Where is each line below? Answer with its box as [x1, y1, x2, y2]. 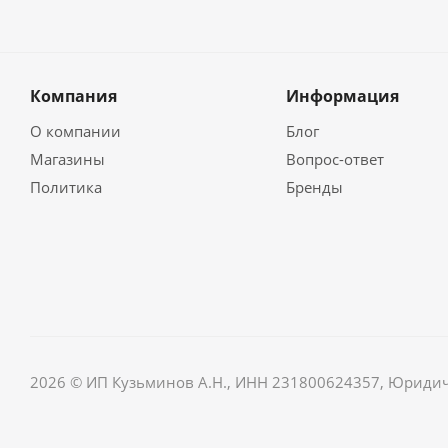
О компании [30, 121, 121, 141]
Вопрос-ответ [285, 149, 384, 169]
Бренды [285, 177, 343, 197]
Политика [30, 177, 102, 197]
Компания [30, 85, 117, 107]
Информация [285, 85, 399, 107]
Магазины [30, 149, 105, 169]
